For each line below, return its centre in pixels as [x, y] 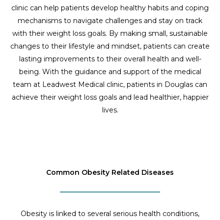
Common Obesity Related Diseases [110, 172]
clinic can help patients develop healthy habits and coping [110, 8]
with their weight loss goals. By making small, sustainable [110, 33]
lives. [110, 110]
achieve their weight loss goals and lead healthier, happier [110, 97]
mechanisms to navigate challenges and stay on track [110, 20]
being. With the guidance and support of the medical [110, 71]
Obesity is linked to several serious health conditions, [110, 213]
